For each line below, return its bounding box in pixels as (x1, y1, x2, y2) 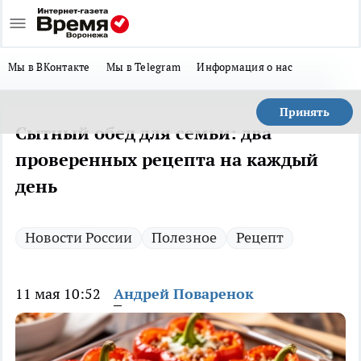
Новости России (25, 228, 132, 247)
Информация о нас (197, 60, 293, 74)
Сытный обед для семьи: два (15, 122, 272, 144)
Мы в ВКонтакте (8, 60, 90, 74)
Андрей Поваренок (114, 284, 254, 303)
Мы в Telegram (106, 60, 181, 74)
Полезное (151, 228, 217, 247)
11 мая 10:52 (15, 284, 101, 303)
